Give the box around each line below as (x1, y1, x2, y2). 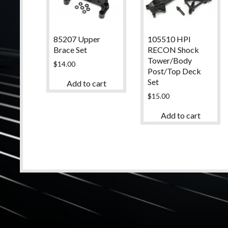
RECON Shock (147, 45, 199, 55)
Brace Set (53, 45, 87, 55)
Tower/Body (147, 55, 192, 66)
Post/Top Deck (147, 66, 201, 76)
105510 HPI (147, 34, 191, 44)
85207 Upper (53, 34, 100, 44)
